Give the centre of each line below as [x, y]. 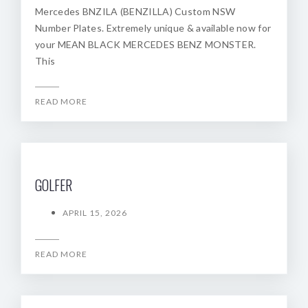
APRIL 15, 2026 [95, 213]
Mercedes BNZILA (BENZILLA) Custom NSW [135, 11]
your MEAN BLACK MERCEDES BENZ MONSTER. [146, 44]
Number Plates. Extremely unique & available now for [153, 28]
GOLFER [54, 185]
